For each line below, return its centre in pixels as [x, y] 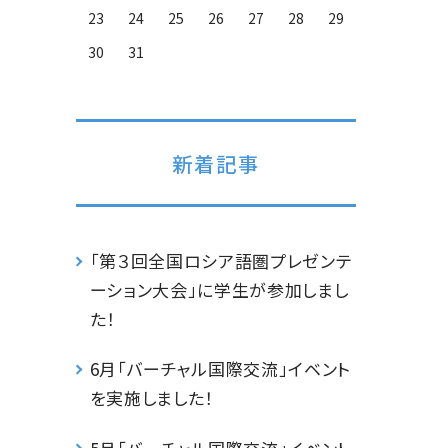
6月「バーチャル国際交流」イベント [220, 369]
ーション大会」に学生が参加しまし [219, 290]
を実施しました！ [152, 398]
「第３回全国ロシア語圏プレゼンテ [220, 261]
